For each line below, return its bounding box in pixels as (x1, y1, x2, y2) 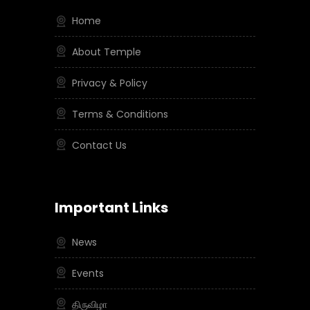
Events (72, 266, 104, 280)
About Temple (72, 45, 141, 59)
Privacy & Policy (72, 76, 147, 90)
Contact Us (72, 138, 127, 152)
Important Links (55, 198, 168, 217)
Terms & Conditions (72, 107, 168, 121)
